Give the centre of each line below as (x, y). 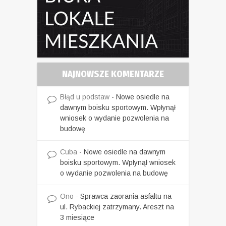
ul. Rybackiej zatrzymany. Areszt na (117, 207)
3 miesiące (77, 217)
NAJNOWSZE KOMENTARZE (113, 74)
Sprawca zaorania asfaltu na (126, 196)
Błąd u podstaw (85, 97)
